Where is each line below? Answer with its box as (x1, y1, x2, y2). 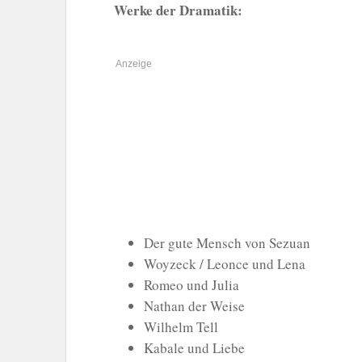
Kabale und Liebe (144, 338, 245, 357)
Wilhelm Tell (144, 317, 218, 336)
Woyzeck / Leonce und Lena (144, 254, 305, 273)
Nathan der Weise (144, 296, 245, 315)
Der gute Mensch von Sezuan (144, 233, 310, 252)
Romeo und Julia (144, 275, 239, 294)
